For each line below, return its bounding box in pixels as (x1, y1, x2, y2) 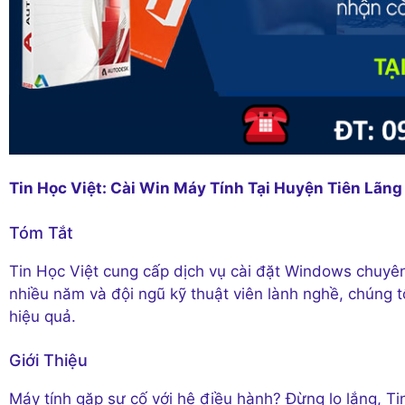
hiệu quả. (9, 306, 76, 325)
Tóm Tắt (9, 222, 73, 242)
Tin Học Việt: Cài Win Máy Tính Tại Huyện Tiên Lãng (9, 179, 402, 198)
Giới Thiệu (9, 351, 88, 371)
